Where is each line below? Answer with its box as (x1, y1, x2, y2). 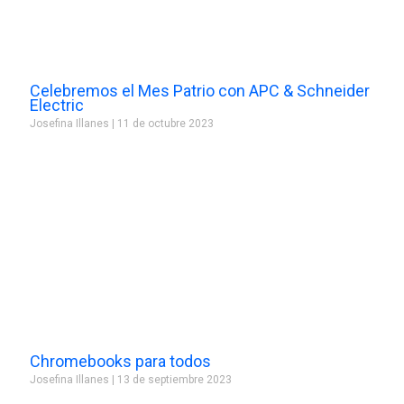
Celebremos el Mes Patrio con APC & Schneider (29, 80, 370, 100)
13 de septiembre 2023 (114, 372, 232, 386)
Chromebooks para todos (29, 351, 211, 371)
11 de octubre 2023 (114, 116, 214, 130)
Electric (29, 95, 84, 115)
